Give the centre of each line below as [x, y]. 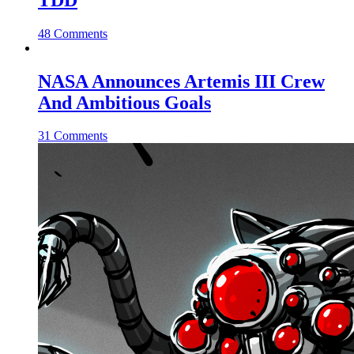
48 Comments [73, 33]
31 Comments [73, 136]
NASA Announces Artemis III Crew [181, 81]
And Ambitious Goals [124, 102]
